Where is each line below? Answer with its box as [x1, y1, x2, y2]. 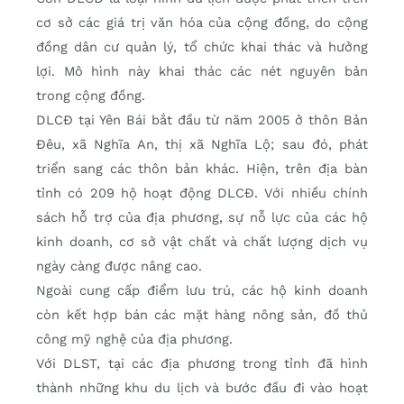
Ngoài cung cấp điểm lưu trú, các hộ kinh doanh [36, 281, 368, 298]
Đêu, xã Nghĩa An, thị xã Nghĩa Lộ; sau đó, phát [36, 135, 368, 152]
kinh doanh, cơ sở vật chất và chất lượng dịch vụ [36, 233, 368, 250]
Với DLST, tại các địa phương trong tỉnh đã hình [36, 354, 368, 372]
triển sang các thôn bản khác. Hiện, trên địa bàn [36, 160, 368, 177]
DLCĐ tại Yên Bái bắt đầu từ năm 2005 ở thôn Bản [36, 111, 368, 128]
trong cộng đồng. [36, 87, 145, 104]
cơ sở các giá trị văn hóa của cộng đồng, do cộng [36, 14, 368, 31]
